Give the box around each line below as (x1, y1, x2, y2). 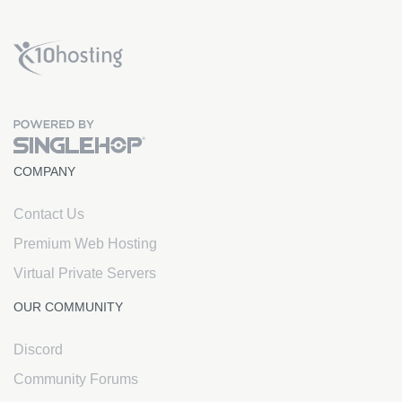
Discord (13, 342, 63, 357)
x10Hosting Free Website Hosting (123, 41, 261, 51)
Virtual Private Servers (13, 266, 156, 281)
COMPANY (13, 164, 75, 179)
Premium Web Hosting (13, 236, 157, 251)
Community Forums (13, 371, 138, 387)
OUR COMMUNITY (13, 300, 123, 314)
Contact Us (13, 206, 84, 222)
